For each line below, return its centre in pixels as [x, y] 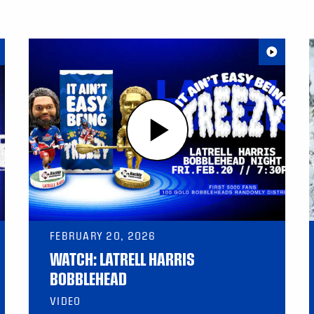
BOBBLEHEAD [88, 279]
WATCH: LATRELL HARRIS [122, 259]
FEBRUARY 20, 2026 [103, 236]
